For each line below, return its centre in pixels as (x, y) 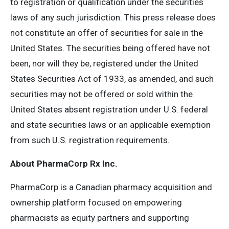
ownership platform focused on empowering (96, 202)
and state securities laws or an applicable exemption (110, 125)
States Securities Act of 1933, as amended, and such (112, 79)
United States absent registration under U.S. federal (109, 109)
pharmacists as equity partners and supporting (100, 218)
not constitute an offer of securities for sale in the (107, 33)
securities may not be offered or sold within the (101, 94)
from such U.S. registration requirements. (90, 140)
